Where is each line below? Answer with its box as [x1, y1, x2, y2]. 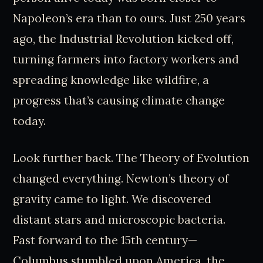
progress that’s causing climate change [13, 93, 225, 107]
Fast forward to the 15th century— [13, 233, 198, 248]
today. [13, 113, 46, 128]
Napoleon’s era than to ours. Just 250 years [13, 11, 246, 25]
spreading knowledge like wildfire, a [13, 72, 210, 87]
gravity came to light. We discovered [13, 192, 212, 207]
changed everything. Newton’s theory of [13, 171, 230, 186]
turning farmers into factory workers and [13, 52, 240, 66]
